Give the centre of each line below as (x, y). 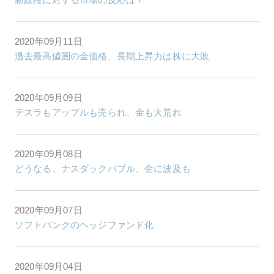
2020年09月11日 (49, 42)
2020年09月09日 (49, 98)
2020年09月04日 (49, 267)
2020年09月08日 (49, 154)
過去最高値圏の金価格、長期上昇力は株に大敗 (112, 56)
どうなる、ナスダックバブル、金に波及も (103, 169)
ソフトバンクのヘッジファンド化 (84, 225)
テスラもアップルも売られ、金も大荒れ (98, 113)
